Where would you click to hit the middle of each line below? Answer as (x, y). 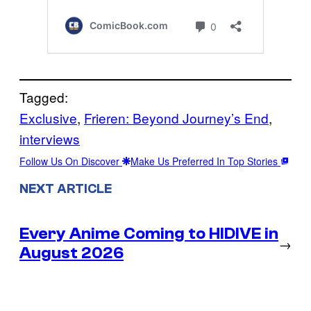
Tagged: (44, 97)
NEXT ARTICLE (66, 188)
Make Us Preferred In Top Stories (205, 161)
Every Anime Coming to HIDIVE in (149, 233)
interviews (50, 139)
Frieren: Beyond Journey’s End (176, 118)
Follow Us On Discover (71, 161)
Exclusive (48, 118)
